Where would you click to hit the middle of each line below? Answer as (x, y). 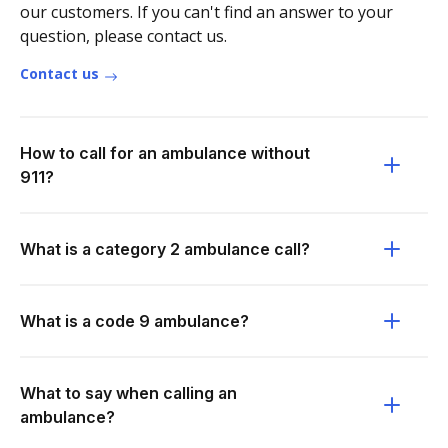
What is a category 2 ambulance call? (165, 249)
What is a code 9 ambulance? (134, 321)
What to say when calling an (128, 393)
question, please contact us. (123, 36)
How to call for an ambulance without (165, 153)
